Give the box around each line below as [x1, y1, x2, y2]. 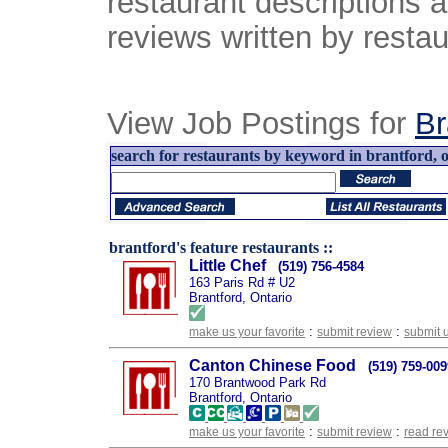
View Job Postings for [107, 106, 415, 141]
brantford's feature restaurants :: [109, 239, 333, 256]
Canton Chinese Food [189, 357, 356, 374]
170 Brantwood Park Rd [189, 375, 326, 390]
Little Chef [189, 257, 266, 274]
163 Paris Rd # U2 [189, 275, 295, 290]
